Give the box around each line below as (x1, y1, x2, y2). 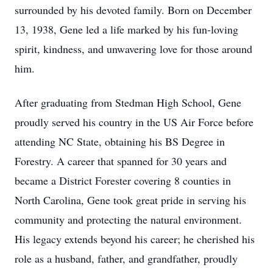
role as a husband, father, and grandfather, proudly (15, 251, 238, 266)
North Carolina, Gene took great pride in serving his (15, 193, 246, 207)
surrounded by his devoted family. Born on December (15, 2, 252, 17)
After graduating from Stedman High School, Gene (15, 95, 241, 110)
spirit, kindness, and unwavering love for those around (15, 41, 252, 56)
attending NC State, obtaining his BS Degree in (15, 134, 225, 149)
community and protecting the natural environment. (15, 212, 242, 227)
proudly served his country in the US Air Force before (15, 115, 253, 129)
